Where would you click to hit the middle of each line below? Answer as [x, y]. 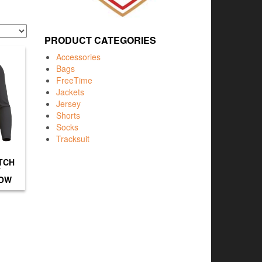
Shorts [68, 115]
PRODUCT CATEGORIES [100, 40]
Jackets [70, 92]
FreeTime [74, 80]
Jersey [68, 103]
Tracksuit [73, 138]
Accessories [78, 56]
